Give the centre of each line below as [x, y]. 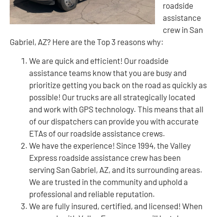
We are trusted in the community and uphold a [108, 182]
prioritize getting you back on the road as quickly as [118, 85]
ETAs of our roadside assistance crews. [97, 133]
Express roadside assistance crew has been [105, 158]
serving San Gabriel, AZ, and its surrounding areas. [116, 170]
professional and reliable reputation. [92, 194]
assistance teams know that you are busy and [108, 73]
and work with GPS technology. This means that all [116, 109]
